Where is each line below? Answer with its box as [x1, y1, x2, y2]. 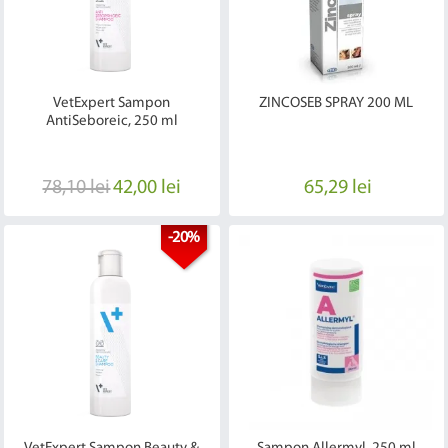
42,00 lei [113, 178, 182, 199]
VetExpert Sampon [53, 96, 171, 112]
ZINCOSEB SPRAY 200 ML [259, 96, 414, 112]
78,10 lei [42, 178, 111, 199]
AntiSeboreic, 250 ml [45, 114, 178, 130]
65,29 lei [303, 178, 372, 199]
